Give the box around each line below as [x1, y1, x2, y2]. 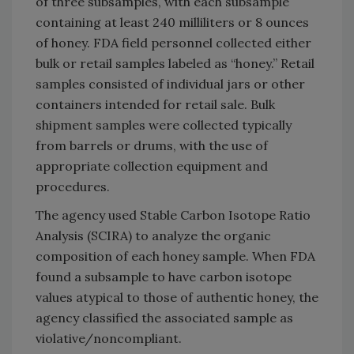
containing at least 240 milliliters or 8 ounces [36, 13, 309, 30]
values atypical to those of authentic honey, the [36, 288, 318, 305]
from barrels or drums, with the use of [36, 137, 268, 153]
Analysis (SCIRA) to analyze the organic [36, 227, 271, 243]
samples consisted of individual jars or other [36, 75, 305, 92]
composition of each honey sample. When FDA [36, 247, 315, 264]
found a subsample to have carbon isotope [36, 268, 292, 284]
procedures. [36, 178, 110, 194]
